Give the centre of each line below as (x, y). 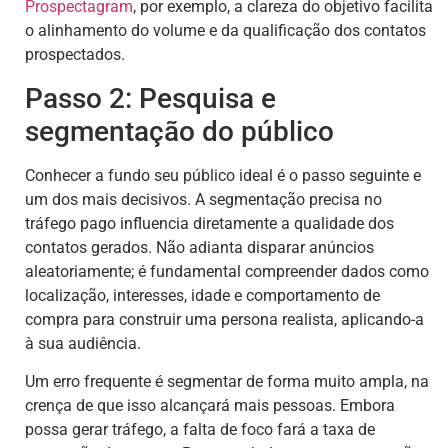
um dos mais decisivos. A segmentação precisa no (203, 199)
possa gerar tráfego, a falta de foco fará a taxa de (200, 429)
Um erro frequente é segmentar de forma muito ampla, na (227, 381)
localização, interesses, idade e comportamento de (202, 295)
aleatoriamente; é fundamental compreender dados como (227, 271)
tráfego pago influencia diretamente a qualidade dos (209, 223)
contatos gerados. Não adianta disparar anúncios (199, 247)
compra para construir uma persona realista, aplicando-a (224, 319)
